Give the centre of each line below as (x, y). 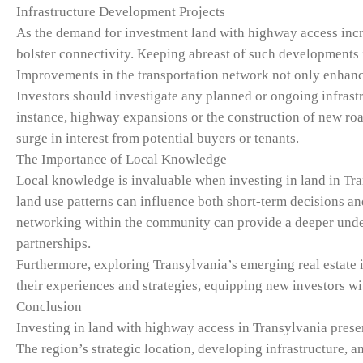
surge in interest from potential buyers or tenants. (158, 139)
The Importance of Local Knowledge (122, 160)
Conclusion (49, 307)
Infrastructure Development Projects (121, 12)
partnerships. (53, 244)
